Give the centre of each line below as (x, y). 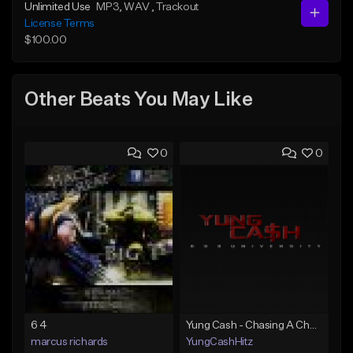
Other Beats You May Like (139, 100)
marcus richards (69, 342)
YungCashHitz (219, 342)
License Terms (59, 23)
